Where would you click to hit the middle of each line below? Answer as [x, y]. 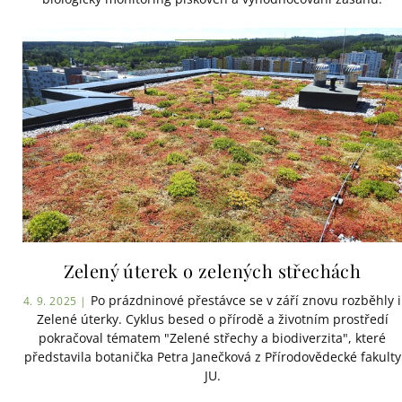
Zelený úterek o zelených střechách [212, 270]
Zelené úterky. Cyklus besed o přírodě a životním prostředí [212, 319]
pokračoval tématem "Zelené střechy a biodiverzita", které [212, 337]
